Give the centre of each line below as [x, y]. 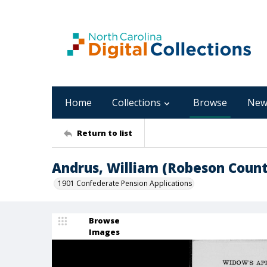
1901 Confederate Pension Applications [125, 183]
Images [104, 232]
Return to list [105, 133]
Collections [136, 103]
